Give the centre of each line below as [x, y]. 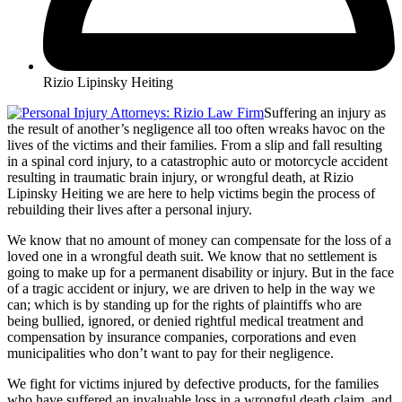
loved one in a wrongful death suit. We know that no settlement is [192, 257]
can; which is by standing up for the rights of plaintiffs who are [184, 305]
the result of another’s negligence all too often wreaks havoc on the [196, 129]
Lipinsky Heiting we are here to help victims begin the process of [191, 194]
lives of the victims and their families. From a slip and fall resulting [195, 145]
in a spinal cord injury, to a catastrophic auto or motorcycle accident [197, 162]
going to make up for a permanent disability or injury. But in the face [201, 273]
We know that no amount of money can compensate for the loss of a [199, 240]
